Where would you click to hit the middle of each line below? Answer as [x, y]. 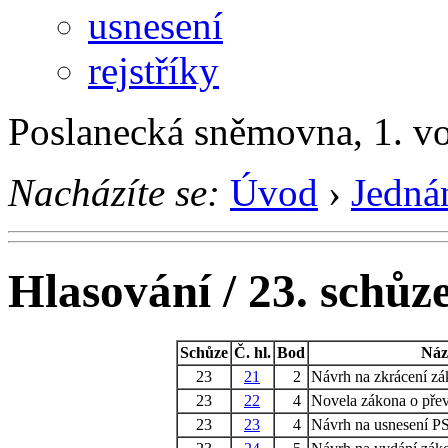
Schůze [203, 352]
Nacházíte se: [114, 192]
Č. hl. [252, 352]
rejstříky [153, 70]
